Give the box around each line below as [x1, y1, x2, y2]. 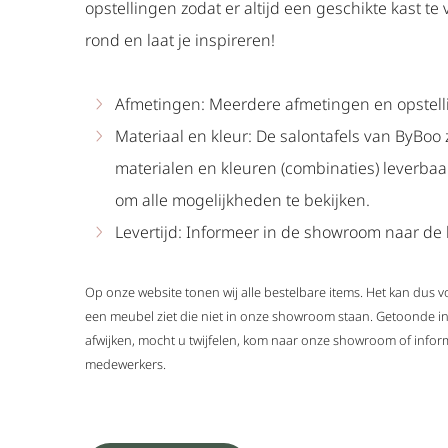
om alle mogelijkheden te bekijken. [115, 188, 370, 211]
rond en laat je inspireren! [85, 28, 275, 51]
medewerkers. [85, 354, 166, 373]
